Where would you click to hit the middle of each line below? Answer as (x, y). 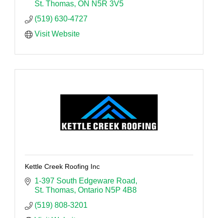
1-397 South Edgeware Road (85, 181)
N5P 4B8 (121, 190)
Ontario (91, 190)
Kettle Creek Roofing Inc (62, 167)
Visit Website (57, 34)
